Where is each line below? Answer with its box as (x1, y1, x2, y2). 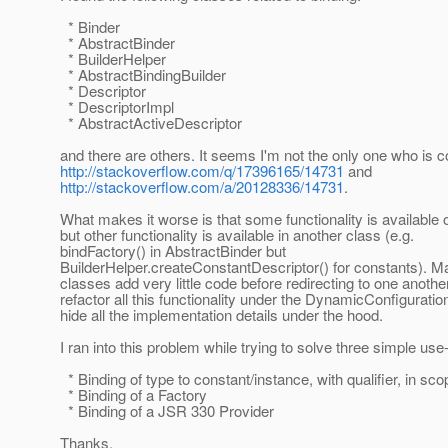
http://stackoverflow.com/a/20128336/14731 (60, 176, 344, 198)
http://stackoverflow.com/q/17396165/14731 (60, 160, 344, 182)
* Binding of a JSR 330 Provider (60, 400, 274, 422)
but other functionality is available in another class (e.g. (60, 224, 414, 246)
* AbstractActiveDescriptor (60, 112, 242, 134)
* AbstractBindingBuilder (60, 64, 226, 86)
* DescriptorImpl (60, 96, 174, 118)
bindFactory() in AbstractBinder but (60, 240, 286, 262)
